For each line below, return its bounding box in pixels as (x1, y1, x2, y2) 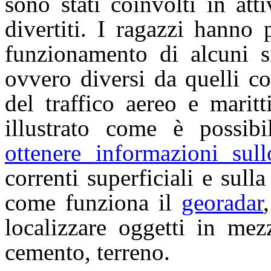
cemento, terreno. (5, 239, 170, 266)
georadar (181, 189, 264, 216)
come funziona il (5, 189, 182, 216)
